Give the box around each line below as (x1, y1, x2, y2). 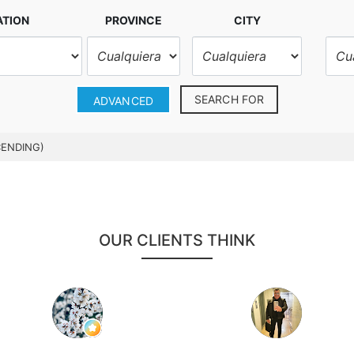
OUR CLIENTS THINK (99, 231, 255, 250)
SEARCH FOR (194, 92, 264, 106)
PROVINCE (105, 13, 162, 27)
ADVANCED (93, 94, 153, 107)
